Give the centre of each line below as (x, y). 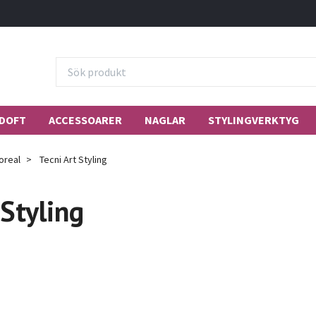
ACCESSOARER (85, 120)
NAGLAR (165, 120)
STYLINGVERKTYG (254, 120)
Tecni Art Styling (72, 159)
